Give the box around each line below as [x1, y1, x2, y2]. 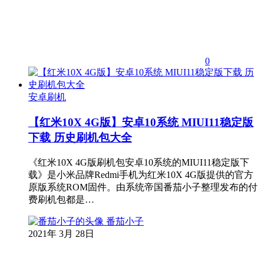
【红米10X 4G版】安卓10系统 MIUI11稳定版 [28, 116, 253, 129]
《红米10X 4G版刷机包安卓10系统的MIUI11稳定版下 [28, 157, 249, 167]
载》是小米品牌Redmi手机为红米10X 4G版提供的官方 [28, 169, 253, 180]
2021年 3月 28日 [28, 228, 94, 239]
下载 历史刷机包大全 [28, 131, 132, 144]
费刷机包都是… [28, 194, 94, 204]
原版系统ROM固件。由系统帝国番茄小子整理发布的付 [28, 181, 258, 192]
